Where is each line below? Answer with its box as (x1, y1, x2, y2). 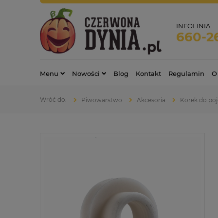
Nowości (72, 69, 100, 77)
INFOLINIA (176, 21, 210, 30)
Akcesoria (137, 96, 165, 104)
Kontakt (136, 69, 161, 77)
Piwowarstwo (81, 96, 122, 104)
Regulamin (168, 69, 204, 77)
